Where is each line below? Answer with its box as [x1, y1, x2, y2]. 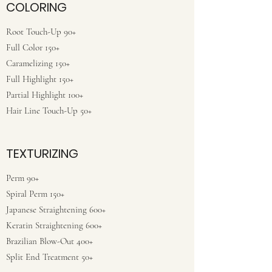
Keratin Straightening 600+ [6, 220, 104, 231]
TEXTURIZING [6, 145, 78, 162]
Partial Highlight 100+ [6, 89, 86, 100]
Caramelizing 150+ [6, 58, 72, 69]
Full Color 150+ [6, 42, 59, 53]
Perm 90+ [6, 172, 39, 183]
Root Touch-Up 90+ [6, 26, 76, 37]
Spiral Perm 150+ [6, 188, 64, 199]
